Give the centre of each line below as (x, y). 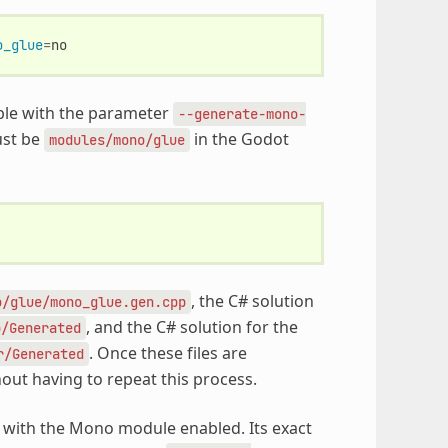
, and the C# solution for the (191, 326)
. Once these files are (167, 352)
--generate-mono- (241, 113)
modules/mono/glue (116, 139)
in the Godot (239, 138)
